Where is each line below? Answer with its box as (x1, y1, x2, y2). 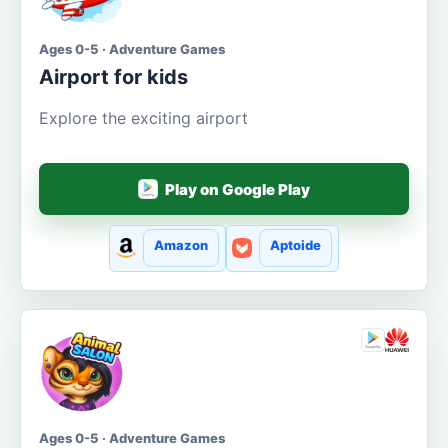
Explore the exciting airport (39, 108, 248, 129)
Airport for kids (39, 65, 188, 90)
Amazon (153, 237, 208, 254)
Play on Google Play (165, 179, 311, 199)
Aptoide (270, 237, 322, 254)
